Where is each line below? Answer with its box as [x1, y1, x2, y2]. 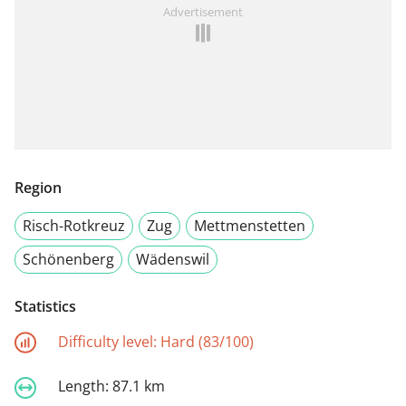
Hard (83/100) [160, 331, 254, 352]
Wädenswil [136, 248, 209, 269]
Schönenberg [23, 248, 114, 269]
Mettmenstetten [194, 215, 305, 236]
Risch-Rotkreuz [23, 215, 125, 236]
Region [14, 177, 62, 198]
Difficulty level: [58, 331, 160, 352]
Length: [58, 376, 112, 397]
